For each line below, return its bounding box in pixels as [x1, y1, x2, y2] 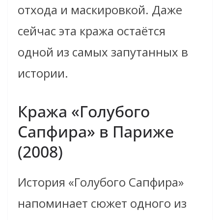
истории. [18, 65, 68, 82]
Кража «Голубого [18, 101, 150, 122]
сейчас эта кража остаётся [18, 23, 165, 39]
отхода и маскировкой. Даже [18, 1, 182, 18]
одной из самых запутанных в [18, 44, 188, 60]
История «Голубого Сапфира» [18, 174, 184, 191]
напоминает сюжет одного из [18, 195, 187, 212]
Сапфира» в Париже [18, 121, 174, 142]
